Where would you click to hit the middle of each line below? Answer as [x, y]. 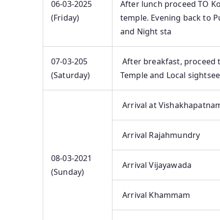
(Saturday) [71, 75]
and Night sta [146, 32]
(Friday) [65, 18]
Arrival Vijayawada [156, 165]
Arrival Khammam [155, 195]
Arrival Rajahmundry [160, 135]
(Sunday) [68, 172]
